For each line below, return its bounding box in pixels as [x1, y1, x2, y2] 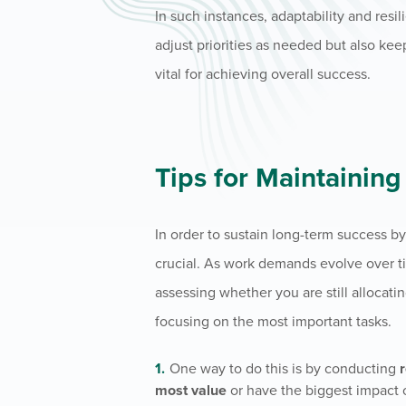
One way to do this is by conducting [169, 359, 401, 378]
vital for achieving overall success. [155, 64, 372, 83]
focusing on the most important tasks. [155, 312, 392, 331]
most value [155, 381, 227, 400]
